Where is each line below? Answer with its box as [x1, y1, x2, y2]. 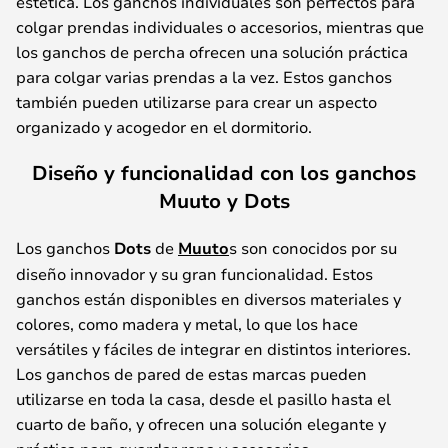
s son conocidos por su [229, 237, 397, 258]
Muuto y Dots [158, 187, 290, 214]
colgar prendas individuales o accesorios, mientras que [16, 15, 424, 37]
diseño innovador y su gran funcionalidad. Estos [16, 263, 373, 284]
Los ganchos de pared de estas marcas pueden [16, 363, 367, 384]
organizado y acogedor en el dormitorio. [16, 115, 312, 137]
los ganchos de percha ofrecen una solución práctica [16, 40, 408, 62]
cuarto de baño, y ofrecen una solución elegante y [16, 413, 386, 434]
